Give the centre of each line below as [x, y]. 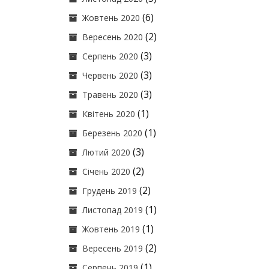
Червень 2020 [110, 75]
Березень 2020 [113, 133]
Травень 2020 [110, 95]
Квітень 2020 [109, 114]
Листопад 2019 [113, 210]
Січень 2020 [107, 171]
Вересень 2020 [113, 37]
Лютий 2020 [107, 152]
